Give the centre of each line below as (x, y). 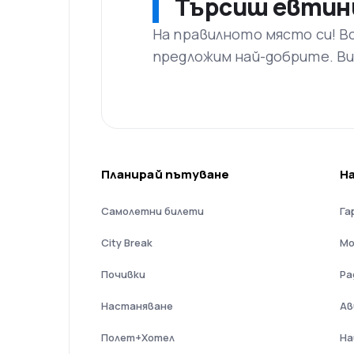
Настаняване (137, 306)
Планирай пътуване (166, 174)
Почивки (123, 274)
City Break (127, 243)
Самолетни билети (153, 211)
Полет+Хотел (138, 337)
